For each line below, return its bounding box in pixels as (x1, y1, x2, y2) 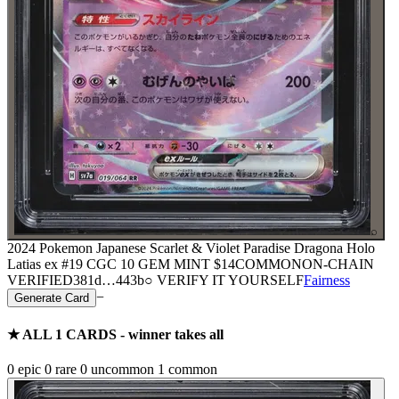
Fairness (304, 272, 350, 288)
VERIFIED (7, 272, 73, 288)
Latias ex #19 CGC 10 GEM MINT (7, 256, 210, 272)
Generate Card (14, 290, 89, 305)
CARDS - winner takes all (62, 327, 224, 343)
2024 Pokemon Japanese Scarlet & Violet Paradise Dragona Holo (7, 240, 375, 256)
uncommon (87, 362, 154, 378)
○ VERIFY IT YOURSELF (144, 272, 304, 288)
